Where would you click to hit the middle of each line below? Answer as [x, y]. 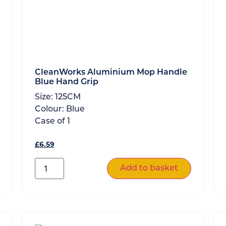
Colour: [50, 109]
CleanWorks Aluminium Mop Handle [111, 72]
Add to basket [149, 168]
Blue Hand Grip [66, 82]
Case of [51, 121]
